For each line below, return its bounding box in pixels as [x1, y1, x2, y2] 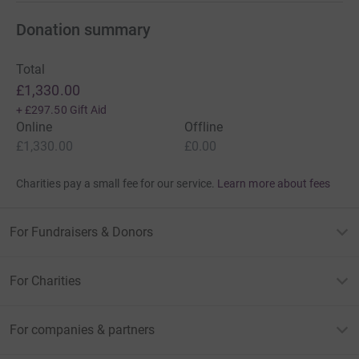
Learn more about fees [217, 176, 331, 190]
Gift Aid [69, 103, 107, 116]
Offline [184, 119, 224, 135]
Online [16, 119, 53, 135]
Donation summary [16, 19, 151, 39]
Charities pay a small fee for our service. [16, 176, 215, 190]
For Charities [10, 272, 81, 288]
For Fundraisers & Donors [10, 224, 153, 240]
